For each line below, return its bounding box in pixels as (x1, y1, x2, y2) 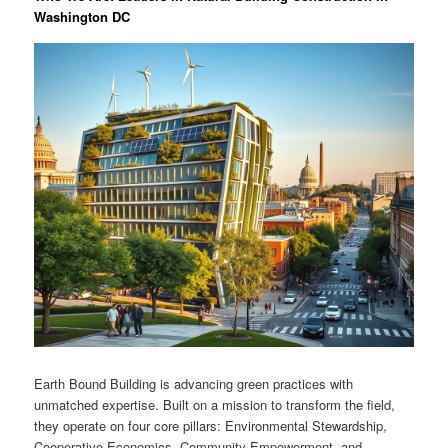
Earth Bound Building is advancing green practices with (34, 373, 354, 393)
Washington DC (34, 7, 131, 27)
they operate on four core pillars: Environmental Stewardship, (34, 415, 388, 435)
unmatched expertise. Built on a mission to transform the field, (34, 394, 396, 414)
